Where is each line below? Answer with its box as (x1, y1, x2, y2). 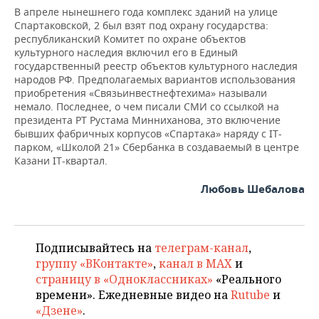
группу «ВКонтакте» (36, 255, 153, 271)
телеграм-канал (155, 239, 249, 256)
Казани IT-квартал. (14, 153, 108, 167)
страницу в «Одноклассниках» (36, 271, 213, 287)
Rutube (231, 286, 270, 303)
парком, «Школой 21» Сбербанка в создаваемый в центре (14, 140, 299, 154)
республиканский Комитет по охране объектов (14, 31, 246, 46)
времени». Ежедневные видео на (36, 286, 231, 303)
